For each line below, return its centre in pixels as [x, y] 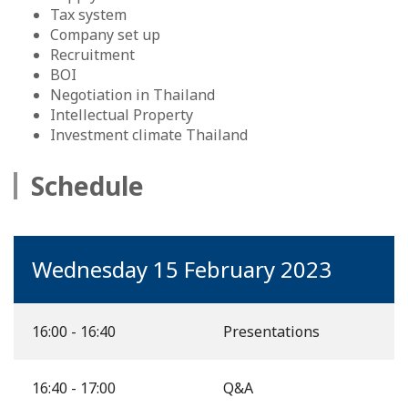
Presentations [271, 332]
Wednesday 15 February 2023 [182, 270]
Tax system [88, 15]
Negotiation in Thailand [133, 95]
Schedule [87, 186]
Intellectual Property [122, 115]
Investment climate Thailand [151, 135]
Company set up [107, 35]
